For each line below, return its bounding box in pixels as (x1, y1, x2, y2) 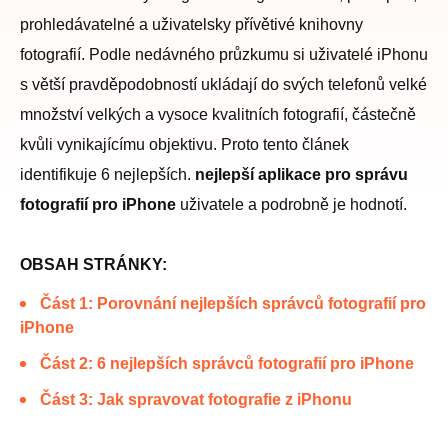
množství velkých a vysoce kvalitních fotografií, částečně (20, 106, 416, 123)
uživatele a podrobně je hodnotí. (176, 196, 407, 213)
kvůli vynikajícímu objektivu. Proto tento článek (20, 136, 349, 153)
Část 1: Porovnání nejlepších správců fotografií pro (40, 295, 426, 312)
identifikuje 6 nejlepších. (20, 166, 195, 183)
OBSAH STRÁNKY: (20, 256, 167, 273)
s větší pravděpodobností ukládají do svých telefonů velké (20, 76, 427, 93)
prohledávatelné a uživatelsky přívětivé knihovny (20, 16, 363, 33)
